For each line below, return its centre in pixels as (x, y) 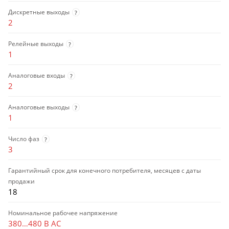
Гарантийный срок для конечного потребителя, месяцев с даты (105, 170)
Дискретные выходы (39, 12)
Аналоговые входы (37, 75)
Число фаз (24, 139)
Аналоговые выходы (39, 107)
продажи (21, 181)
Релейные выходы (36, 43)
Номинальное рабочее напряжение (63, 213)
